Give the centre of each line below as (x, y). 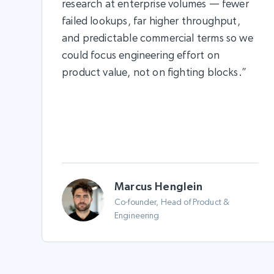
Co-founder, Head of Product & (172, 202)
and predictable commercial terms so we (157, 37)
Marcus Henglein (160, 186)
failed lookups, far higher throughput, (151, 20)
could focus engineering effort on (141, 54)
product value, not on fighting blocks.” (154, 72)
